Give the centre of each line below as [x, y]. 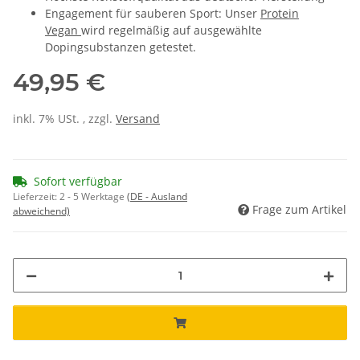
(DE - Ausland [157, 197]
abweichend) [41, 211]
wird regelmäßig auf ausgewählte [172, 31]
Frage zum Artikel [299, 210]
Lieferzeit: [36, 197]
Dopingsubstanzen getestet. [121, 47]
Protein [280, 14]
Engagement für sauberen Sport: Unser [153, 14]
